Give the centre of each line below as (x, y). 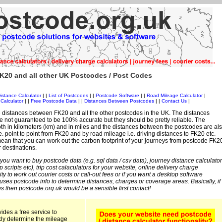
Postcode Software (117, 96)
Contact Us (175, 101)
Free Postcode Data (54, 101)
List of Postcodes (68, 96)
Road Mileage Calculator (174, 96)
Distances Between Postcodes (119, 101)
